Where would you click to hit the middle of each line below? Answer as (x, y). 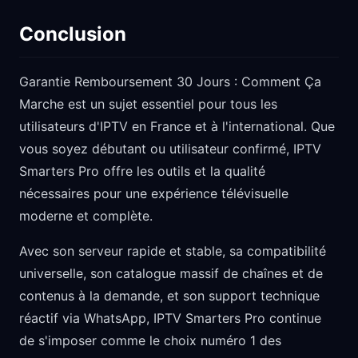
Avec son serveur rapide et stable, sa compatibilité (173, 251)
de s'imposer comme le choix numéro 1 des (150, 340)
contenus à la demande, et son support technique (169, 296)
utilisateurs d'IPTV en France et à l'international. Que (177, 126)
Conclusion (73, 34)
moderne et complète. (86, 216)
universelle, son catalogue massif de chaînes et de (171, 273)
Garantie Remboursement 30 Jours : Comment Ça (170, 82)
